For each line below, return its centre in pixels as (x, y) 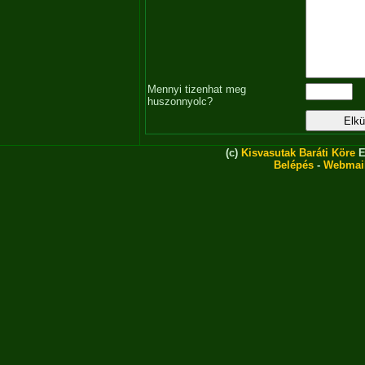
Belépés (294, 165)
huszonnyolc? (180, 102)
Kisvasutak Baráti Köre (298, 153)
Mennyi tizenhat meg (197, 90)
